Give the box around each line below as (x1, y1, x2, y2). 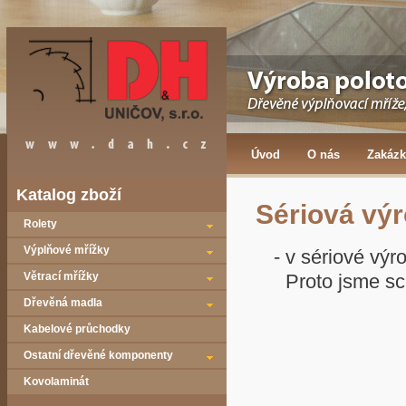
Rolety (24, 217, 57, 230)
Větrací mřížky (24, 270, 99, 283)
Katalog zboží (16, 186, 121, 204)
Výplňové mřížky (24, 244, 110, 256)
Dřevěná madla (24, 296, 102, 309)
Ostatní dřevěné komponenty (24, 349, 173, 362)
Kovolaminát (24, 375, 89, 388)
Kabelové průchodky (24, 323, 130, 335)
